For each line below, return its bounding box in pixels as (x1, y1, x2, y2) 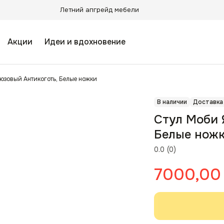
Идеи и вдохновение (44, 36, 125, 47)
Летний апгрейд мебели (60, 5, 139, 14)
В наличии (157, 98, 187, 106)
